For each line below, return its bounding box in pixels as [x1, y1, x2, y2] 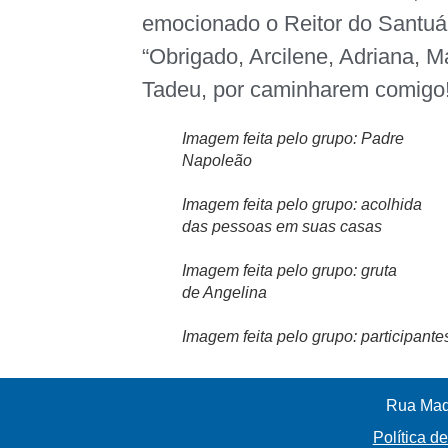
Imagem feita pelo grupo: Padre [182, 129, 405, 147]
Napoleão [182, 151, 253, 169]
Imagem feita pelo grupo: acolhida [182, 195, 423, 213]
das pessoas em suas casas [182, 217, 383, 235]
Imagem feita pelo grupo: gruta [182, 261, 398, 279]
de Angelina [182, 283, 268, 301]
